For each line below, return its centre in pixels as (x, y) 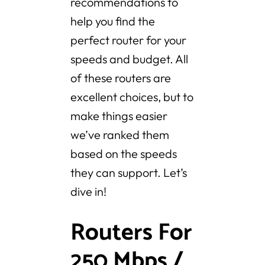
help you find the (113, 21)
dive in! (88, 192)
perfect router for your (128, 40)
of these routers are (121, 78)
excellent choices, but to (132, 97)
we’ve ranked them (120, 135)
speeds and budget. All (129, 59)
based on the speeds (124, 154)
